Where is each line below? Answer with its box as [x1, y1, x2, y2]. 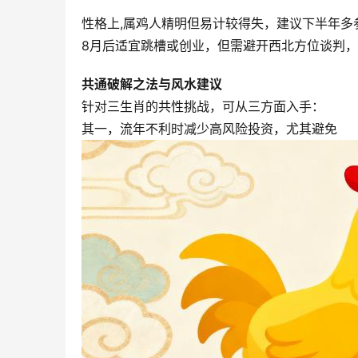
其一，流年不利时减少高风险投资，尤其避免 [82, 121, 337, 137]
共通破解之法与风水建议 [82, 76, 222, 93]
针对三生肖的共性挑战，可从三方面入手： [82, 98, 324, 115]
